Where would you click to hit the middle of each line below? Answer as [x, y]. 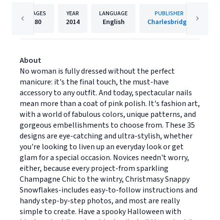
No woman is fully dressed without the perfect [97, 71]
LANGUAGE [113, 14]
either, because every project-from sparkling [94, 168]
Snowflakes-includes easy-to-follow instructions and [109, 190]
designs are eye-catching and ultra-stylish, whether [106, 136]
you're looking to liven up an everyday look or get [102, 147]
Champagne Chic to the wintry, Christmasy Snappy [105, 179]
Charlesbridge [169, 22]
